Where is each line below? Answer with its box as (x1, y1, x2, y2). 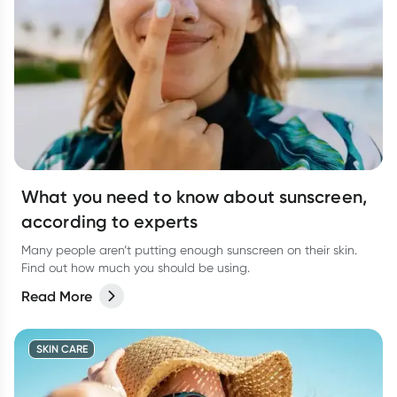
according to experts (21, 211, 198, 232)
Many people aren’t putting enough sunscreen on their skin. (21, 243, 357, 257)
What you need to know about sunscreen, (21, 186, 367, 207)
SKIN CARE (35, 342, 88, 355)
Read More (21, 287, 92, 305)
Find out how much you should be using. (21, 261, 250, 275)
